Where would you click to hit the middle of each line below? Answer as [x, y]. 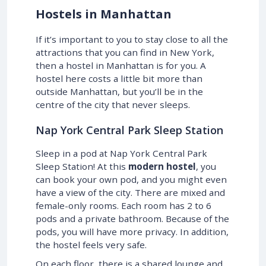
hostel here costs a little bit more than [119, 78]
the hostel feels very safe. [91, 244]
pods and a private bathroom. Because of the [132, 218]
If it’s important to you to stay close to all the [132, 39]
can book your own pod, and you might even [131, 179]
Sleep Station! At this [82, 166]
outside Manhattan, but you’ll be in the [119, 91]
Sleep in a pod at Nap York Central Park [121, 153]
